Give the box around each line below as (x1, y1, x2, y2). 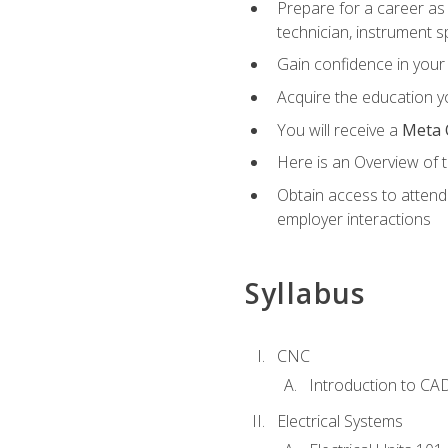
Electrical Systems (276, 410, 403, 433)
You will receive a (276, 118, 402, 141)
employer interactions (276, 207, 431, 230)
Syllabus (244, 273, 366, 312)
